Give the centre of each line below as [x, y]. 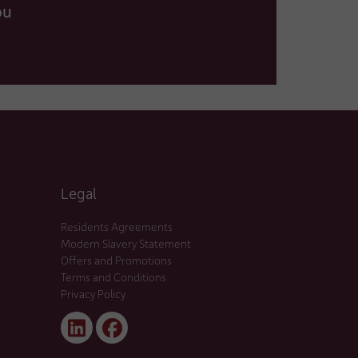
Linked [98, 337]
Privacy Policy [93, 293]
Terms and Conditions [113, 276]
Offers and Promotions [116, 260]
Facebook [143, 337]
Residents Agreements [117, 226]
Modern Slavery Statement [126, 243]
